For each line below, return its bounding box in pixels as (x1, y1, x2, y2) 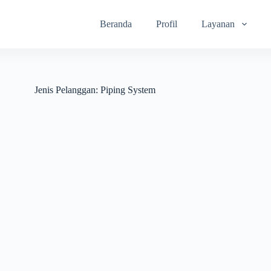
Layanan (201, 19, 235, 29)
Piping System (97, 85, 155, 95)
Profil (156, 19, 178, 29)
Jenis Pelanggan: (34, 85, 98, 95)
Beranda (100, 19, 132, 29)
